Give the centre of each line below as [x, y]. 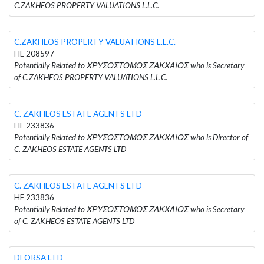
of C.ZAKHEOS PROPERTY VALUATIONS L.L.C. [91, 77]
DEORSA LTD [39, 257]
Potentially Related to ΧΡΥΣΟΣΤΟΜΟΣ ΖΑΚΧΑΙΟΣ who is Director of [131, 137]
